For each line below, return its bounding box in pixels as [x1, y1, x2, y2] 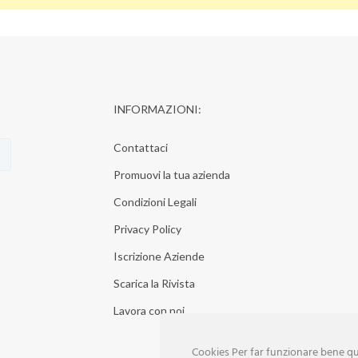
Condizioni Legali [113, 195, 197, 209]
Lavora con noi [113, 304, 185, 317]
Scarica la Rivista [113, 276, 195, 290]
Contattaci [113, 141, 168, 154]
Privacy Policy [113, 222, 181, 236]
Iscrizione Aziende [113, 249, 205, 263]
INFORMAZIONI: [113, 102, 201, 116]
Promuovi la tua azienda [113, 168, 230, 181]
